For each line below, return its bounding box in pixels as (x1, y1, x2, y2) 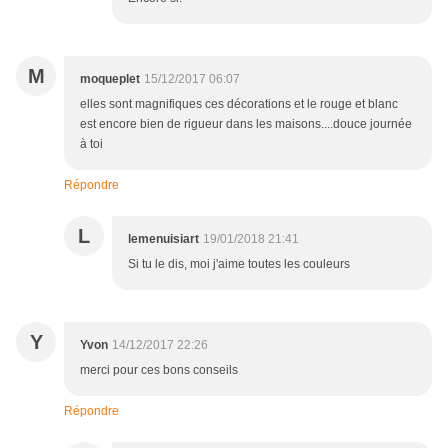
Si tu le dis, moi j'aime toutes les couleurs (128, 257, 350, 272)
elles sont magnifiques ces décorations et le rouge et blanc (80, 97, 398, 112)
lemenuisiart (128, 232, 199, 247)
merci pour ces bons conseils (80, 363, 238, 378)
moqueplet (80, 72, 140, 87)
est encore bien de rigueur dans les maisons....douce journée (80, 117, 412, 132)
